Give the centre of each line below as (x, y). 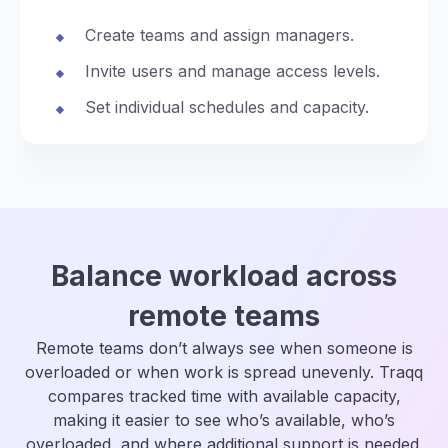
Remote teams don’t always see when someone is (224, 347)
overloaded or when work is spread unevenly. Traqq (224, 371)
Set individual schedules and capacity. (227, 106)
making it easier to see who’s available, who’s (224, 419)
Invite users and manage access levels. (232, 70)
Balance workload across (224, 275)
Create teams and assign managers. (219, 34)
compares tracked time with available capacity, (224, 395)
